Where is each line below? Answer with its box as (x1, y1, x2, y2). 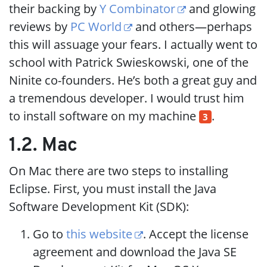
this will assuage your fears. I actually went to (9, 36, 257, 52)
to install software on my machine (9, 107, 199, 124)
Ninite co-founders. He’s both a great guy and (9, 72, 257, 88)
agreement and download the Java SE (33, 243, 237, 260)
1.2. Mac (9, 136, 77, 156)
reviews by (9, 18, 70, 35)
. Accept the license (143, 225, 249, 242)
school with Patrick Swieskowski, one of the (9, 54, 249, 70)
